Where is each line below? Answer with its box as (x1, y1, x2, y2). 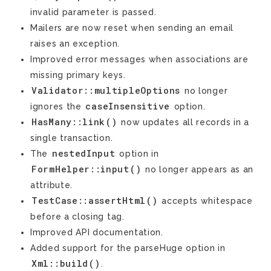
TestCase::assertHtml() (31, 195, 158, 206)
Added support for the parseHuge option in (30, 243, 226, 253)
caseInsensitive (85, 100, 170, 112)
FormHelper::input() (31, 163, 142, 175)
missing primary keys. (30, 70, 126, 80)
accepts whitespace (158, 196, 253, 206)
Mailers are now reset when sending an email (30, 23, 234, 33)
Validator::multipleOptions (31, 85, 181, 96)
